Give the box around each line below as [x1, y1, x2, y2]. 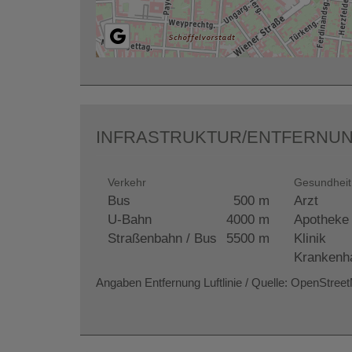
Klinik [293, 230, 326, 246]
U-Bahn [108, 211, 152, 227]
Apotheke [293, 211, 349, 227]
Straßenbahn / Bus [108, 230, 217, 246]
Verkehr [108, 175, 146, 189]
